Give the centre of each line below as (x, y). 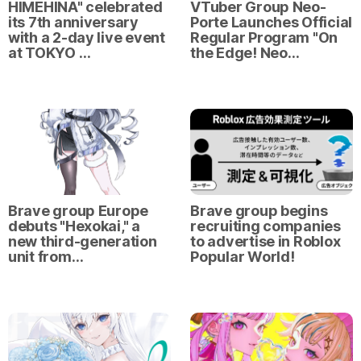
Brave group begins (259, 211)
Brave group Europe (79, 211)
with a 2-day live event (87, 38)
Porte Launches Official (272, 23)
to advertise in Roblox (266, 242)
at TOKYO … (50, 53)
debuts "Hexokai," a (74, 226)
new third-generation (83, 242)
